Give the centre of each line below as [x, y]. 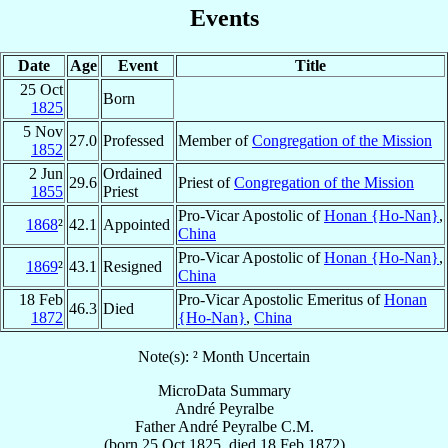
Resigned [132, 266]
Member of [215, 140]
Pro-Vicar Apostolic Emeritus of [281, 299]
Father [154, 426]
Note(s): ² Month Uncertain [224, 356]
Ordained [132, 173]
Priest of [206, 182]
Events [224, 17]
